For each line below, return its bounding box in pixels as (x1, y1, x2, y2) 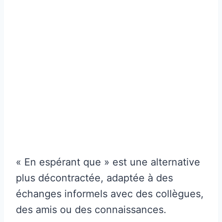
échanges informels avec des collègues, (16, 187, 204, 200)
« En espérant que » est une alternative (16, 156, 200, 168)
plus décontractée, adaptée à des (16, 171, 173, 184)
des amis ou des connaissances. (16, 203, 166, 216)
